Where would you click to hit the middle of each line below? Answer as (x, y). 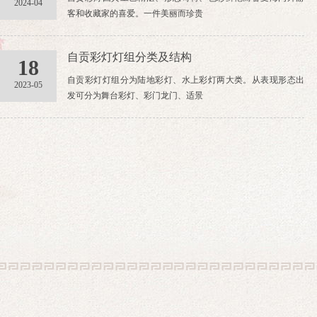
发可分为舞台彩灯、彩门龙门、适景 (135, 96)
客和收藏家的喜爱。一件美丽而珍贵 (135, 13)
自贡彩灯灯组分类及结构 (129, 57)
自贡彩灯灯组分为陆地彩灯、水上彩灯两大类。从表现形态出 (186, 80)
